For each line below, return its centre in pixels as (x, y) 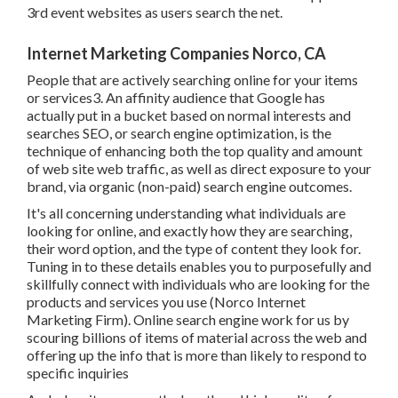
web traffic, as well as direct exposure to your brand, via (190, 133)
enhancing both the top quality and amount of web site (185, 115)
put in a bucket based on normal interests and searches (186, 80)
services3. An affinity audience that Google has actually (188, 62)
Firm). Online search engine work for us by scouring (176, 284)
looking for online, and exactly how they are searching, (184, 195)
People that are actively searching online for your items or (195, 44)
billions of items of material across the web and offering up (199, 302)
